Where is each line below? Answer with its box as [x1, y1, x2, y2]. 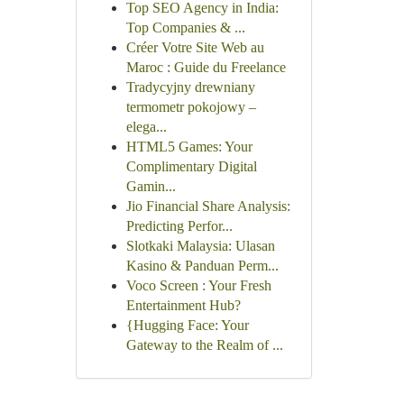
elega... [125, 119, 167, 134]
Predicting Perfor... [125, 218, 233, 234]
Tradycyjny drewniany [125, 79, 255, 95]
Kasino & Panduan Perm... [125, 258, 279, 273]
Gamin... [125, 179, 176, 194]
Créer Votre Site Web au [125, 40, 264, 55]
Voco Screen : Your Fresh [125, 278, 271, 293]
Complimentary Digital [125, 159, 257, 174]
